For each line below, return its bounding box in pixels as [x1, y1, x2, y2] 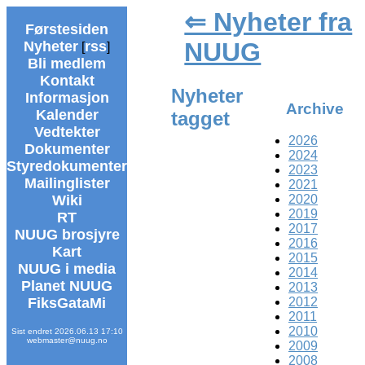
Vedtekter [33, 124, 100, 140]
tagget [171, 108, 231, 130]
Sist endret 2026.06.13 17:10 [11, 327, 123, 336]
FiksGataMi [28, 295, 106, 311]
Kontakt [39, 73, 95, 89]
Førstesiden [25, 21, 108, 37]
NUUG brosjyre [14, 226, 120, 243]
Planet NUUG [21, 278, 112, 294]
